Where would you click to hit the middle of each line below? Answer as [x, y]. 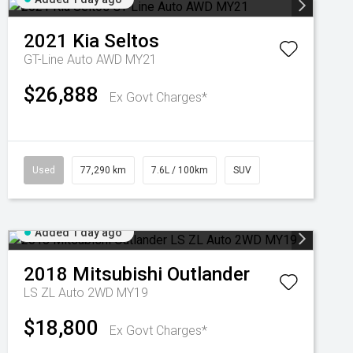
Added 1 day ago [78, 232]
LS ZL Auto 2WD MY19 [86, 293]
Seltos [132, 41]
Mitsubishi [117, 274]
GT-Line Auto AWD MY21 [90, 59]
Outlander [208, 274]
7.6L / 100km [180, 170]
